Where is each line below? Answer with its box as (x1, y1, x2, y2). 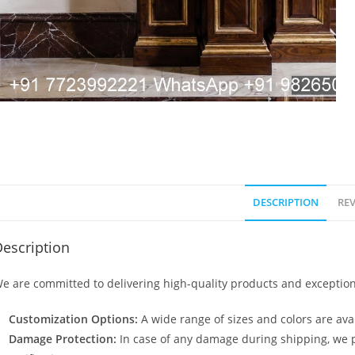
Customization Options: (9, 311, 138, 326)
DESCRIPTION (252, 195, 319, 209)
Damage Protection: (9, 330, 116, 346)
